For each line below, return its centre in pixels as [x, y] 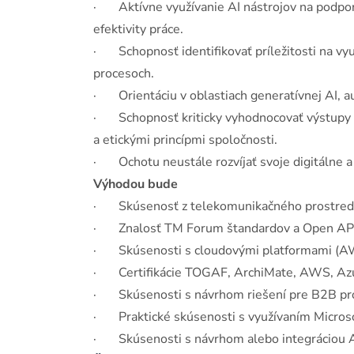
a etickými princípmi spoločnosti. [185, 140]
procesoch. [124, 73]
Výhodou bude [136, 184]
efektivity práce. [138, 29]
